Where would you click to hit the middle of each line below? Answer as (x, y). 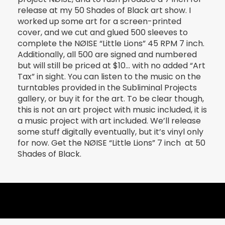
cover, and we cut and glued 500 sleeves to (103, 32)
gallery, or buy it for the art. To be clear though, (111, 98)
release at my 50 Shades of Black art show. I (104, 10)
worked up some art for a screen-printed (99, 21)
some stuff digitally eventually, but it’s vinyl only (110, 132)
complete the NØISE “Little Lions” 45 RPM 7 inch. (111, 43)
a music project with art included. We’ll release (109, 121)
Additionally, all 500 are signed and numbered (107, 54)
